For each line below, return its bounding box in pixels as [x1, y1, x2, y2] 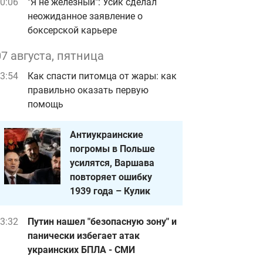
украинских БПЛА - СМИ [28, 244, 135, 255]
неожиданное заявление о [28, 11, 143, 22]
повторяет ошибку [70, 171, 152, 183]
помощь [28, 99, 63, 110]
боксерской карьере [28, 25, 117, 36]
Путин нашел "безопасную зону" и [28, 216, 177, 227]
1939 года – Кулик [70, 186, 150, 197]
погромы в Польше [70, 143, 155, 154]
